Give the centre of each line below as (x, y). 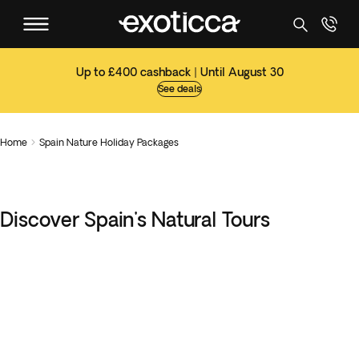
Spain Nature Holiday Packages (109, 142)
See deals (179, 89)
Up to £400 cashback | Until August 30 (179, 72)
